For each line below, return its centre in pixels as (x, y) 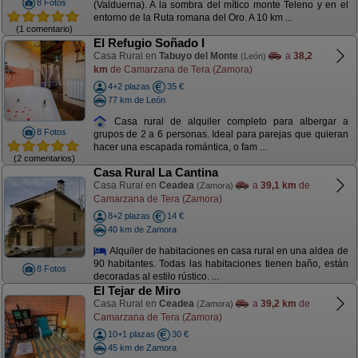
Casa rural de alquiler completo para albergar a (228, 121)
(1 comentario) (44, 28)
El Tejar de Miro (137, 290)
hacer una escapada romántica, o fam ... (180, 147)
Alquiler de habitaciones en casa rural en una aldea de (228, 251)
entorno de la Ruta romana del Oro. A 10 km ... (193, 18)
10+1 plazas (131, 334)
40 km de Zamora (142, 229)
